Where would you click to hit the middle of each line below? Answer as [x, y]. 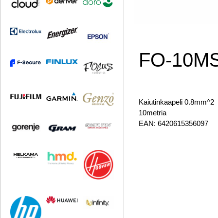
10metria [153, 113]
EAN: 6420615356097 [174, 123]
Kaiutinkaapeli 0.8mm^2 [177, 102]
